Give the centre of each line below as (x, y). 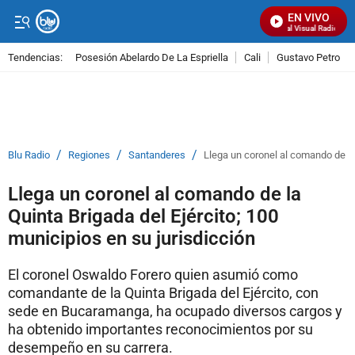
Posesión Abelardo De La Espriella (152, 57)
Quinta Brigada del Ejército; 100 (143, 216)
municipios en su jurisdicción (132, 239)
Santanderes (157, 155)
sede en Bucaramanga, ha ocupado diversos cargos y (175, 311)
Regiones (89, 155)
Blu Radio (29, 155)
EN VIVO (309, 17)
